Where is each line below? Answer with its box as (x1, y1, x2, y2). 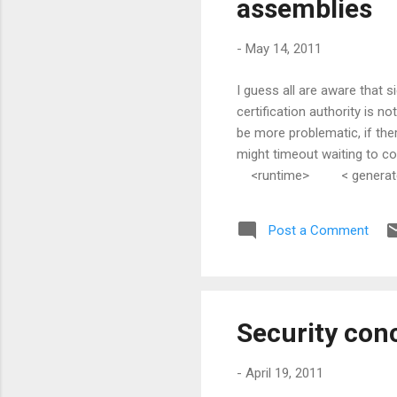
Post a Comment (269, 222, 369, 238)
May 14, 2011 (245, 41, 322, 57)
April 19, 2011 (245, 365, 323, 382)
